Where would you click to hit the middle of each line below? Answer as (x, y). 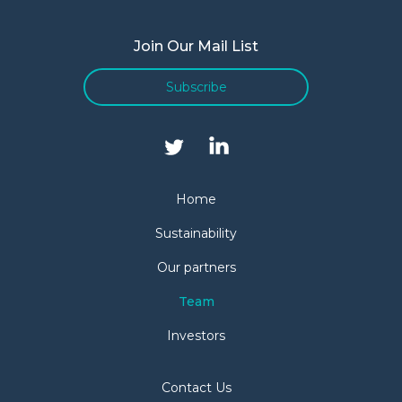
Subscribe (196, 87)
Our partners (196, 267)
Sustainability (196, 233)
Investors (196, 336)
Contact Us (196, 388)
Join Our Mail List (196, 46)
